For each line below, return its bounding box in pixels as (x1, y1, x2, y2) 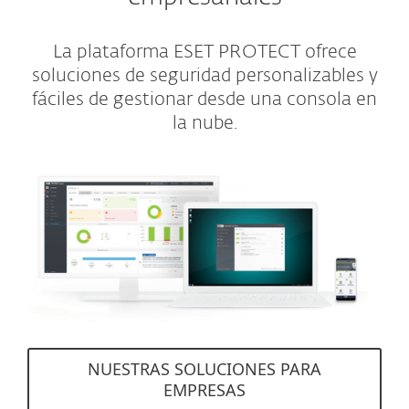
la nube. (172, 114, 237, 132)
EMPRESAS (163, 379, 246, 402)
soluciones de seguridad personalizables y (31, 67, 378, 85)
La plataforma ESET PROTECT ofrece (52, 43, 357, 61)
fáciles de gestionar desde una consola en (32, 90, 377, 109)
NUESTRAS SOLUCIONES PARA (88, 358, 321, 381)
